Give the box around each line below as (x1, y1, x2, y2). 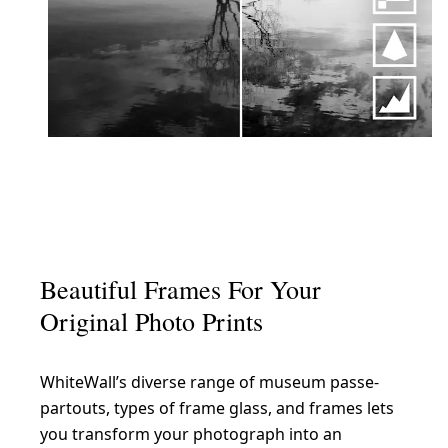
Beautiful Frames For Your (40, 271, 321, 306)
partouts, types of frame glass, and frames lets (40, 396, 394, 419)
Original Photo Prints (40, 303, 263, 338)
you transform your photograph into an (40, 422, 342, 445)
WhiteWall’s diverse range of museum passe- (40, 370, 379, 393)
